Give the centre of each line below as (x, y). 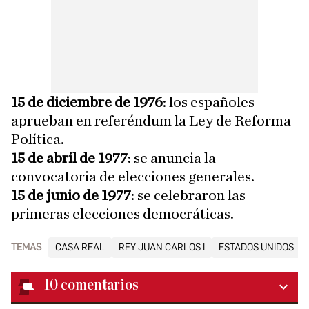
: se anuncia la (172, 158)
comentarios (100, 286)
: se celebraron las (188, 196)
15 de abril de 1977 (69, 158)
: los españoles (209, 102)
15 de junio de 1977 (71, 196)
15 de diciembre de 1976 (87, 102)
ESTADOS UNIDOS (256, 248)
